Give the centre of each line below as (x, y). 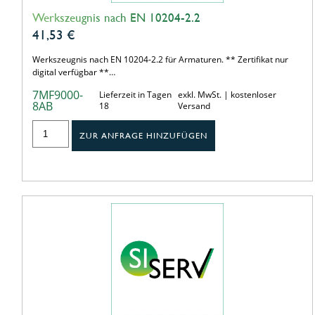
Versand (194, 105)
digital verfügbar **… (74, 72)
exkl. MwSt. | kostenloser (227, 94)
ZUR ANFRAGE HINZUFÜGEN (144, 135)
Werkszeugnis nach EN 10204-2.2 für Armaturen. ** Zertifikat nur (160, 59)
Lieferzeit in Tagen (135, 94)
